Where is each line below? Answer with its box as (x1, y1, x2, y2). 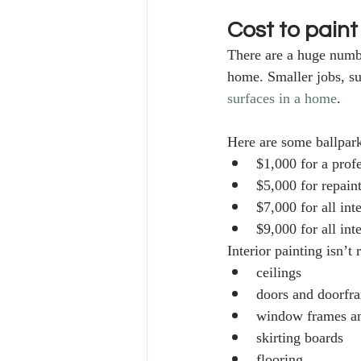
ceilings (256, 259, 301, 288)
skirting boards (256, 325, 347, 353)
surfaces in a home (227, 85, 337, 114)
